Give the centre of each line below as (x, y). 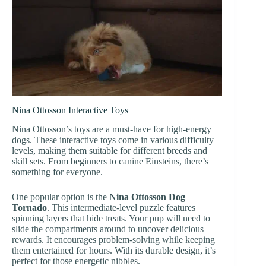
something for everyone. (57, 172)
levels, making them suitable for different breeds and (110, 151)
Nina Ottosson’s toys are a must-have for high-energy (112, 129)
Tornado (29, 208)
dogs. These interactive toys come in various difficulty (113, 140)
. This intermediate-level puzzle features (121, 208)
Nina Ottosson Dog (147, 197)
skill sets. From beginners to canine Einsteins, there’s (110, 161)
